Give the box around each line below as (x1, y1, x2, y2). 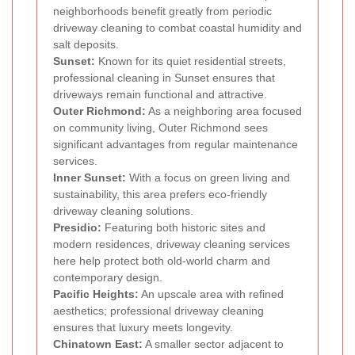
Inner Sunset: (53, 171, 126, 185)
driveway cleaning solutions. (53, 204, 193, 218)
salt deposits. (53, 38, 119, 52)
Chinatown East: (53, 338, 143, 351)
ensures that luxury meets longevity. (53, 321, 233, 334)
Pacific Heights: (53, 288, 139, 301)
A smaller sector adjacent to (143, 338, 284, 351)
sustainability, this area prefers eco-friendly (53, 188, 267, 201)
